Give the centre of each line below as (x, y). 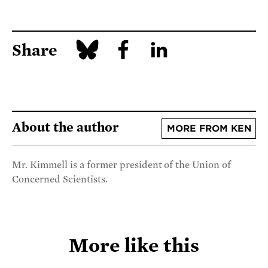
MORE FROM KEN (209, 129)
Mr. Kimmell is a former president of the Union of (122, 165)
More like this (134, 245)
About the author (66, 128)
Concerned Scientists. (60, 179)
